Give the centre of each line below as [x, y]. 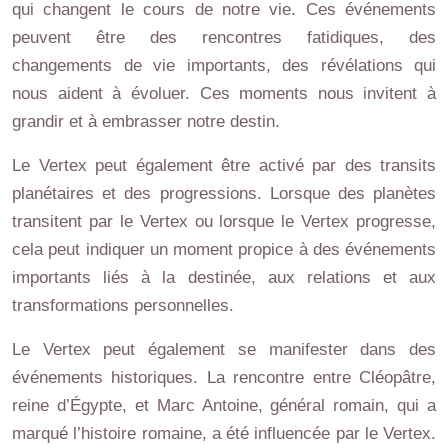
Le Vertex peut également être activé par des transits [224, 165]
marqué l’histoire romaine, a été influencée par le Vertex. [224, 433]
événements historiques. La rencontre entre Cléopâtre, [224, 377]
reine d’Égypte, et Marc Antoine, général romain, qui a [224, 405]
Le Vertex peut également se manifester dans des [224, 349]
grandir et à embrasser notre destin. [146, 121]
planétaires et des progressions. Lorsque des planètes [224, 193]
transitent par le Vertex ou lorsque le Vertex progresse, [224, 221]
